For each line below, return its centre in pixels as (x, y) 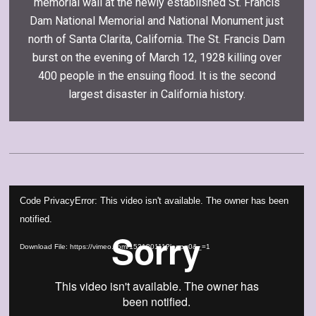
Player (24, 212)
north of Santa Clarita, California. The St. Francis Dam (157, 39)
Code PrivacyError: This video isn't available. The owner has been (154, 200)
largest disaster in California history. (157, 94)
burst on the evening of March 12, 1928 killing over (157, 57)
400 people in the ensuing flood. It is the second (157, 75)
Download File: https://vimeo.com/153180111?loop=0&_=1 (115, 247)
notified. (36, 219)
